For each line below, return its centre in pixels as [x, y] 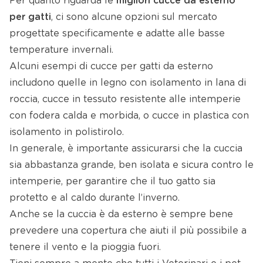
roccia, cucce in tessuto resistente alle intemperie [125, 100]
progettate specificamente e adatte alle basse [117, 34]
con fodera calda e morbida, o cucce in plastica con [129, 116]
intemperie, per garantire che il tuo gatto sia [112, 182]
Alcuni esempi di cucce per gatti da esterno [111, 67]
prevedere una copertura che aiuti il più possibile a [128, 231]
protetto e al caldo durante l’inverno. [95, 198]
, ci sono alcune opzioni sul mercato [134, 17]
